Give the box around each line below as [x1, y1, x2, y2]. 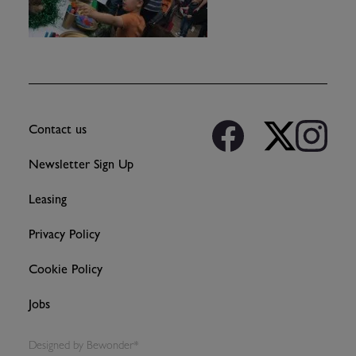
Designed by [29, 338, 87, 351]
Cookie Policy [29, 261, 103, 277]
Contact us [29, 122, 87, 137]
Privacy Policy [29, 226, 100, 242]
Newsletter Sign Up [29, 157, 133, 172]
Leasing [29, 192, 67, 207]
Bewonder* [87, 338, 139, 351]
